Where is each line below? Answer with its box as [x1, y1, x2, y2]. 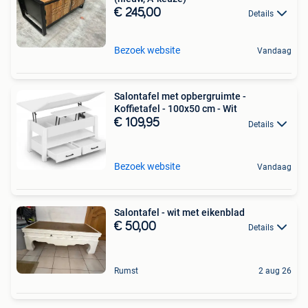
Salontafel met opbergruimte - [114, 91, 246, 102]
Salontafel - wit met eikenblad [114, 207, 245, 219]
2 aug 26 [258, 265, 291, 276]
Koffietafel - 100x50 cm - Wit [114, 103, 237, 115]
